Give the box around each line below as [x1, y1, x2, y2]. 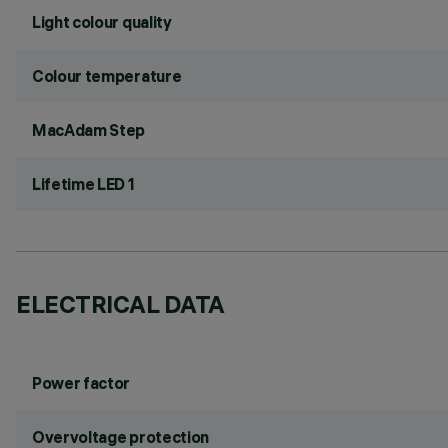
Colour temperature [32, 66, 182, 86]
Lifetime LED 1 [32, 174, 135, 194]
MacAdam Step [32, 120, 146, 140]
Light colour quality [32, 12, 172, 32]
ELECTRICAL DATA [16, 289, 225, 319]
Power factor [32, 373, 131, 393]
